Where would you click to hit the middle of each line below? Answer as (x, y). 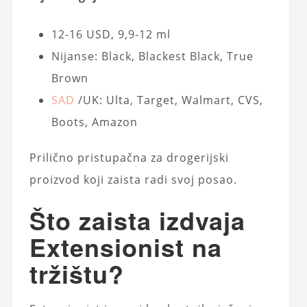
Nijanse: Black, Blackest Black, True (152, 56)
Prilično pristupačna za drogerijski (129, 157)
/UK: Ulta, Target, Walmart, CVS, (169, 100)
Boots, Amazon (94, 122)
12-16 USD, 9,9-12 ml (111, 34)
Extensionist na (125, 246)
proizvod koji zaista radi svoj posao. (133, 179)
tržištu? (76, 273)
